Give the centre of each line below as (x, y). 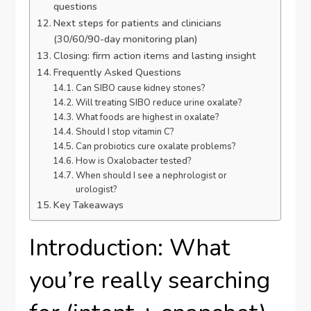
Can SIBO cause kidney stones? (140, 89)
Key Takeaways (89, 205)
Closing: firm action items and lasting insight (155, 56)
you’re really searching (150, 281)
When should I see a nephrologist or (151, 176)
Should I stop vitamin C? (125, 132)
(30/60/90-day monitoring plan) (126, 39)
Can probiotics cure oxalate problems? (155, 147)
